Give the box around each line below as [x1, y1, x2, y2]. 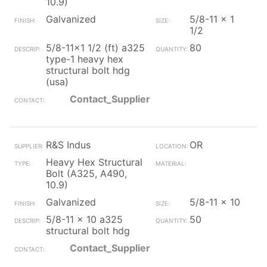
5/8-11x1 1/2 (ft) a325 [46, 42, 145, 54]
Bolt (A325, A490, [46, 167, 127, 179]
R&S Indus [46, 139, 91, 151]
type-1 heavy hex [46, 53, 123, 65]
